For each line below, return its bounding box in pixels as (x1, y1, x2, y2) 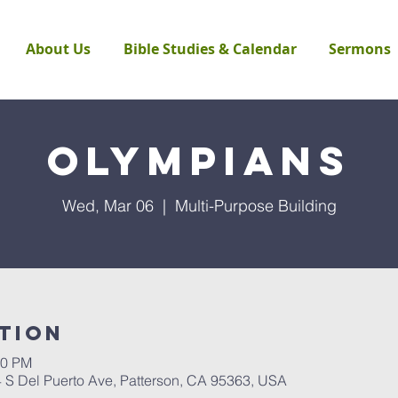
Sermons (329, 39, 391, 59)
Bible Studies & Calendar (123, 39, 297, 59)
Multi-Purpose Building (174, 195, 337, 216)
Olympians (47, 135, 351, 186)
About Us (26, 39, 91, 59)
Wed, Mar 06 (61, 195, 154, 216)
